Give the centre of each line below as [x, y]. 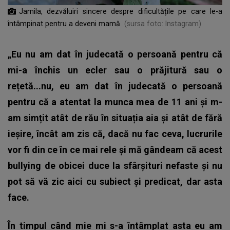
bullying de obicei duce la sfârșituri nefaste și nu [115, 165]
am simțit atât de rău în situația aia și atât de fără [115, 118]
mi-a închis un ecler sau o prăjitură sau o [115, 70]
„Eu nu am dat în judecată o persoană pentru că [115, 54]
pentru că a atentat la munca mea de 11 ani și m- [115, 102]
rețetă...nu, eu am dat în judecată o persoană [115, 86]
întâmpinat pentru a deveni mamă [64, 23]
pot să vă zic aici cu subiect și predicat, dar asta [115, 181]
